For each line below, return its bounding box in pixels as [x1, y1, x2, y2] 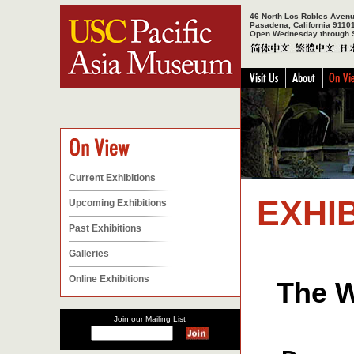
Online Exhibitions [69, 273, 149, 284]
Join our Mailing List [114, 314, 186, 323]
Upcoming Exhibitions [69, 198, 167, 209]
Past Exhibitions [69, 223, 141, 234]
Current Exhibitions [69, 172, 156, 183]
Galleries [69, 248, 109, 259]
